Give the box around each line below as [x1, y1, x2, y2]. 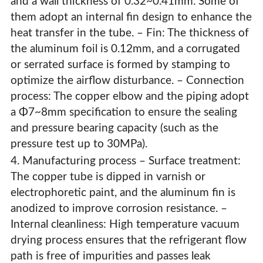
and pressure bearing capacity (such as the [10, 123, 218, 134]
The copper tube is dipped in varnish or [10, 171, 205, 183]
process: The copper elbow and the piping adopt [10, 91, 249, 103]
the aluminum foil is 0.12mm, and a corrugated [10, 43, 240, 55]
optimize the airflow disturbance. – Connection [10, 75, 244, 87]
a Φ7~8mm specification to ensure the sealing [10, 107, 237, 119]
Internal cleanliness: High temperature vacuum [10, 219, 240, 231]
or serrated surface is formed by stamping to [10, 59, 230, 71]
